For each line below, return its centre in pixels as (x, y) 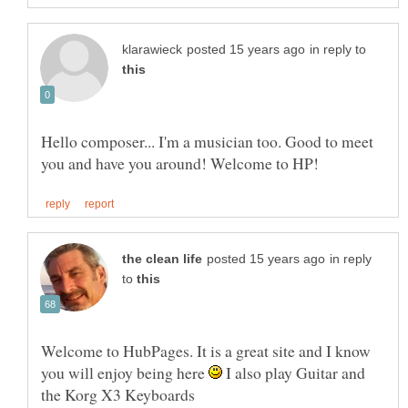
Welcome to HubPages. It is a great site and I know (206, 351)
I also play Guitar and (294, 373)
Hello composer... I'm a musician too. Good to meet (207, 141)
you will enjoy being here (125, 373)
